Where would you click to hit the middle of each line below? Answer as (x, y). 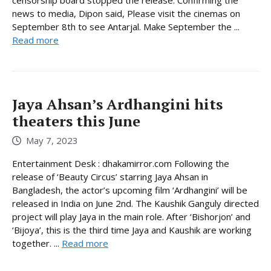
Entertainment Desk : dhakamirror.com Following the (121, 164)
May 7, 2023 (52, 141)
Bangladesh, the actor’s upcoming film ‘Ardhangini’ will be (130, 190)
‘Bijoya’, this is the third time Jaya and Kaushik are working (132, 230)
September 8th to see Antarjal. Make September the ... (126, 26)
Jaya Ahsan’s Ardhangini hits (117, 104)
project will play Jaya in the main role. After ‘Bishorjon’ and (131, 217)
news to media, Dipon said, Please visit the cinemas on (126, 13)
